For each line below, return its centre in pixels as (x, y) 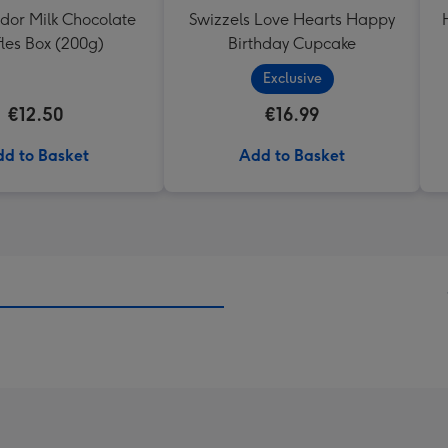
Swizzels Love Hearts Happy (292, 19)
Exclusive (292, 78)
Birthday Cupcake (292, 43)
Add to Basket (292, 155)
